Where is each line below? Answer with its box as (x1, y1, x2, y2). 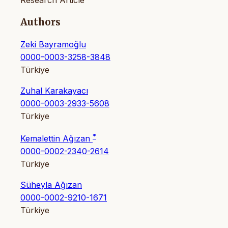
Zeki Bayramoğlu (20, 39, 86, 49)
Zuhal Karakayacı (20, 85, 88, 96)
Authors (20, 16, 61, 28)
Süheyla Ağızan (20, 180, 82, 190)
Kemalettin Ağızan (20, 133, 93, 144)
